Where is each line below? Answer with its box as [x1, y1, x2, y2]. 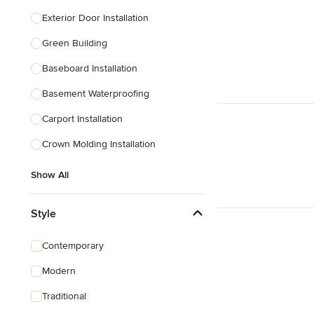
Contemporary [42, 240, 104, 252]
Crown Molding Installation [42, 138, 156, 150]
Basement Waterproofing [42, 88, 149, 100]
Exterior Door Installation [42, 12, 149, 24]
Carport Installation [42, 113, 123, 125]
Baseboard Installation [42, 62, 137, 74]
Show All [31, 169, 69, 181]
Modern [42, 265, 76, 277]
